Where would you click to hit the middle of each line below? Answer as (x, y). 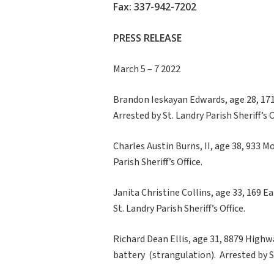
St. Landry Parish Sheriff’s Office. (179, 208)
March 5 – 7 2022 (147, 69)
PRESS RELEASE (147, 38)
